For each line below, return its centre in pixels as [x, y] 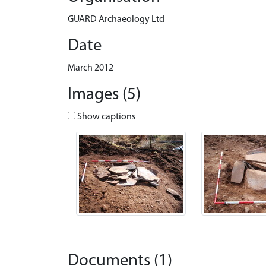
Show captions [105, 117]
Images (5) [104, 95]
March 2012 [91, 68]
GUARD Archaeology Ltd [116, 20]
